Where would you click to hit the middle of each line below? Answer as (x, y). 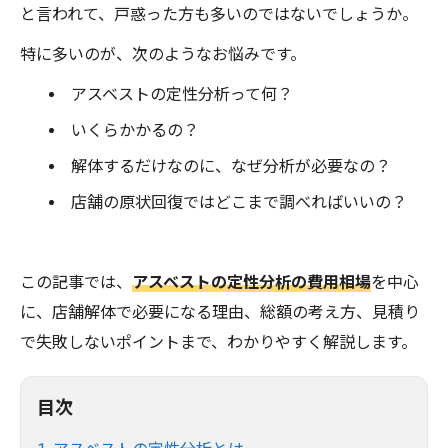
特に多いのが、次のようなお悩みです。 (163, 55)
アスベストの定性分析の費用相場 (251, 283)
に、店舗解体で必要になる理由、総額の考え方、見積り (220, 313)
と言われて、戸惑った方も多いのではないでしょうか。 (219, 15)
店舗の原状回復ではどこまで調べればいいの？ (239, 203)
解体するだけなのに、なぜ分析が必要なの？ (231, 167)
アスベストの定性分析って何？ (182, 95)
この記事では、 (76, 283)
